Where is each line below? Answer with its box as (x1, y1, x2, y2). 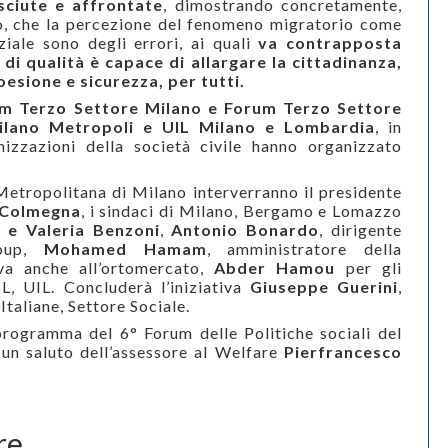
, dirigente (319, 220, 402, 240)
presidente (313, 182, 402, 202)
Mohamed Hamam (44, 239, 207, 259)
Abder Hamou (214, 258, 336, 278)
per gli (335, 258, 402, 278)
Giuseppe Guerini (249, 277, 398, 297)
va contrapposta (258, 33, 402, 53)
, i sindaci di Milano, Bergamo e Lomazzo (81, 201, 402, 221)
